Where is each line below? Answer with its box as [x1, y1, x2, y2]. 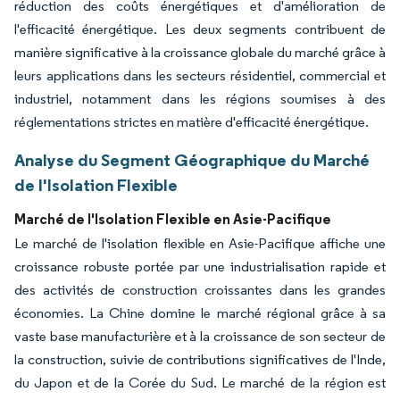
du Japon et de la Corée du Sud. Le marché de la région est [14, 373, 386, 391]
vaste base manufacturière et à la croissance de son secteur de [14, 327, 386, 345]
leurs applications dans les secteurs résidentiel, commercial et [14, 66, 386, 84]
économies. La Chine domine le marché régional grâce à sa [14, 304, 386, 321]
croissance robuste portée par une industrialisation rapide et [14, 257, 386, 275]
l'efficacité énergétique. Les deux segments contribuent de [14, 20, 386, 37]
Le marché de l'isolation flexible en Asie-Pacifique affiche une [14, 234, 386, 252]
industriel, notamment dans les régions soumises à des [14, 89, 386, 107]
